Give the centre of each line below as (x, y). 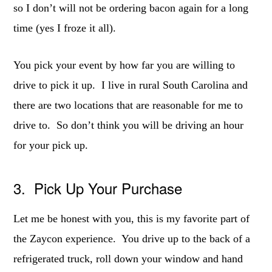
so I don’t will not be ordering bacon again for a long (131, 8)
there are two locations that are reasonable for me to (128, 105)
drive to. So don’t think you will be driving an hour (129, 125)
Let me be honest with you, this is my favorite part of (132, 219)
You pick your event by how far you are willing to (124, 65)
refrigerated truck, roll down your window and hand (128, 259)
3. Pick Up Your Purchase (98, 188)
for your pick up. (51, 145)
